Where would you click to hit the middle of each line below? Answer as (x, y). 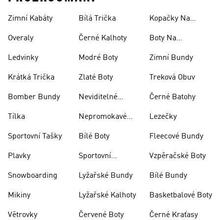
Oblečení (94, 168)
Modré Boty (98, 58)
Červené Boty (101, 215)
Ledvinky (23, 58)
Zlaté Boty (96, 78)
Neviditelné (98, 97)
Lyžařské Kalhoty (107, 195)
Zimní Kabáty (30, 19)
